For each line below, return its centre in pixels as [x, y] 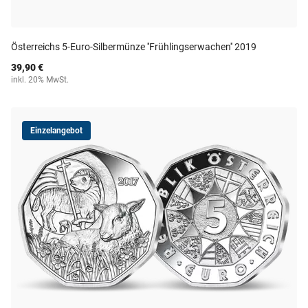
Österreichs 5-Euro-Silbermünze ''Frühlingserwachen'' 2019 [134, 47]
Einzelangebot [56, 131]
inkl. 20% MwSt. [40, 80]
